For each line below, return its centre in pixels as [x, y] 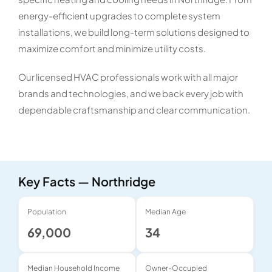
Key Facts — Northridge [87, 181]
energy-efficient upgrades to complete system [119, 15]
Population [46, 212]
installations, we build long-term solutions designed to [134, 32]
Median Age [165, 212]
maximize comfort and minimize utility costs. [112, 48]
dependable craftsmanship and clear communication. [134, 110]
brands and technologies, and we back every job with [131, 93]
